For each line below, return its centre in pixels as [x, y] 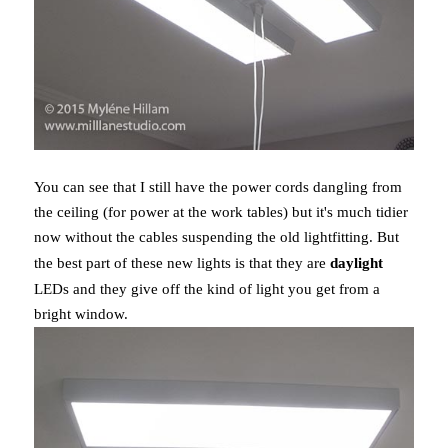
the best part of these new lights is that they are [181, 262]
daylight [356, 262]
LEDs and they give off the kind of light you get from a [206, 288]
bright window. [84, 313]
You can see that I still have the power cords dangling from [217, 186]
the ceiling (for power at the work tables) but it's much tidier [220, 211]
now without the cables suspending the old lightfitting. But [216, 236]
